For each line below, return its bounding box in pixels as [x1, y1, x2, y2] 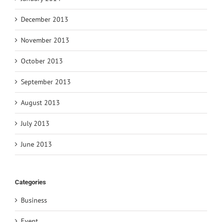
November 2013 [21, 35, 69, 45]
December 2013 [21, 14, 68, 24]
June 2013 [21, 139, 52, 149]
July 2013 [21, 118, 50, 128]
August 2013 [21, 98, 60, 107]
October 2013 [21, 56, 63, 65]
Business [21, 195, 47, 205]
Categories [15, 178, 46, 186]
